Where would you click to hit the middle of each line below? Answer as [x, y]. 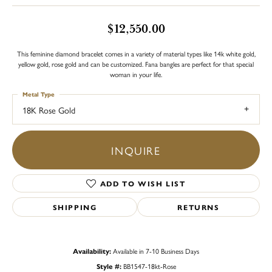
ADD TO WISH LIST [143, 184]
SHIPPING [75, 207]
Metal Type [39, 94]
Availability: [92, 251]
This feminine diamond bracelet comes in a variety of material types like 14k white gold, [136, 53]
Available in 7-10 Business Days [156, 251]
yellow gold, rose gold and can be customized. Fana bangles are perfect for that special [136, 63]
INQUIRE [136, 150]
